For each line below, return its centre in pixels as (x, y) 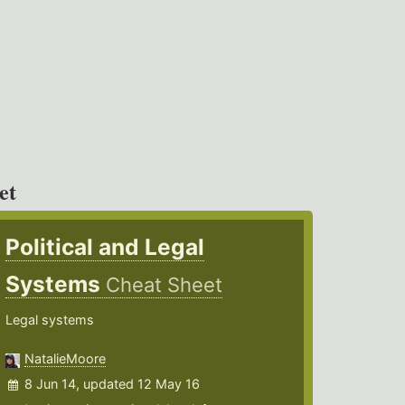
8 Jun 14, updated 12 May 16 (113, 384)
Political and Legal (105, 247)
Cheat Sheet (165, 285)
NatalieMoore (66, 359)
